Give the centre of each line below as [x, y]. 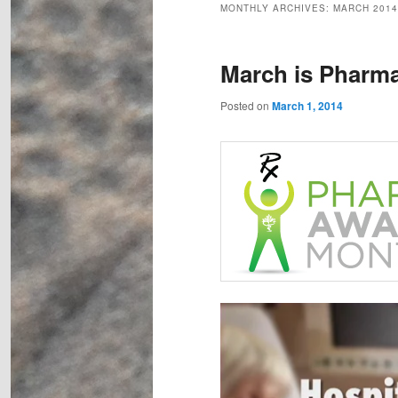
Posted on [246, 106]
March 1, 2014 [307, 106]
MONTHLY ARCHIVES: [277, 8]
